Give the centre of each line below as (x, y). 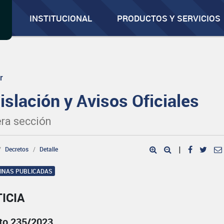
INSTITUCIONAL (61, 18)
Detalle (49, 149)
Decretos (17, 149)
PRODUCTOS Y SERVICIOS (169, 18)
